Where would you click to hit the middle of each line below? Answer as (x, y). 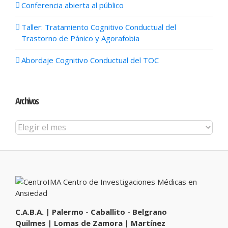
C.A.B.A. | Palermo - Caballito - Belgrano (91, 211)
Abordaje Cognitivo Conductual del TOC (90, 60)
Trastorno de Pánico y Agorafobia (80, 38)
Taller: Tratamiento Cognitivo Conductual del (99, 27)
